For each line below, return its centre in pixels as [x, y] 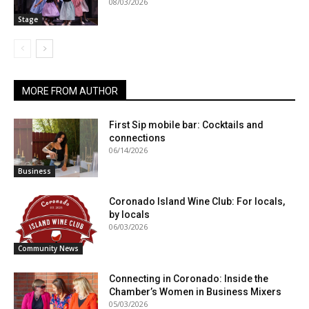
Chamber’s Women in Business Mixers [196, 291]
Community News [48, 248]
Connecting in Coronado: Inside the [189, 278]
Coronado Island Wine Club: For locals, [197, 202]
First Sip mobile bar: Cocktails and [187, 124]
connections [138, 138]
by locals [130, 215]
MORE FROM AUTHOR [70, 91]
